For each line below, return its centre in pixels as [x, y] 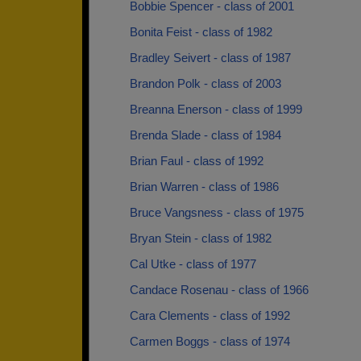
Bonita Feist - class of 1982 [201, 32]
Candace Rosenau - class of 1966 [219, 290]
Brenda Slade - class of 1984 [205, 135]
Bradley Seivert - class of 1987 [210, 58]
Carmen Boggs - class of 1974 [210, 341]
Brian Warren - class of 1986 [204, 187]
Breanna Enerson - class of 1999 [216, 109]
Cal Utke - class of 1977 [193, 264]
